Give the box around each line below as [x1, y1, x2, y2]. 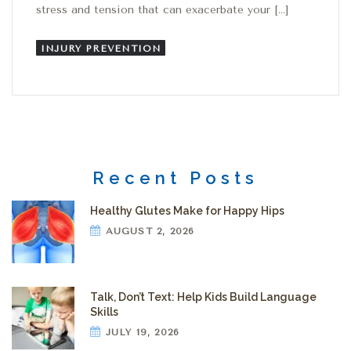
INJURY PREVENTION [41, 42, 161, 54]
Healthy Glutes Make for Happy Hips [90, 204, 284, 218]
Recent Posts [92, 167, 259, 188]
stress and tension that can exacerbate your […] [36, 3, 288, 17]
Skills [90, 306, 118, 319]
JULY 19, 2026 [101, 327, 180, 338]
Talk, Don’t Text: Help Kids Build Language [90, 291, 317, 304]
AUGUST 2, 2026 [101, 226, 195, 237]
